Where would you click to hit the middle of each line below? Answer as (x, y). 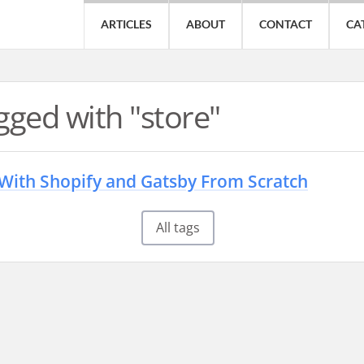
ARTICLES (126, 24)
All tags (178, 228)
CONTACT (286, 24)
